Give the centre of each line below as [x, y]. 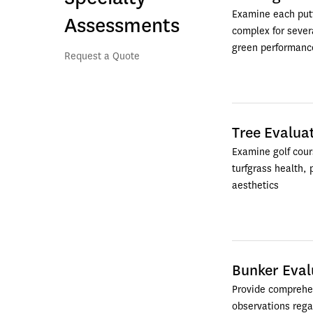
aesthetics [255, 185]
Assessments [122, 26]
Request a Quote [106, 56]
